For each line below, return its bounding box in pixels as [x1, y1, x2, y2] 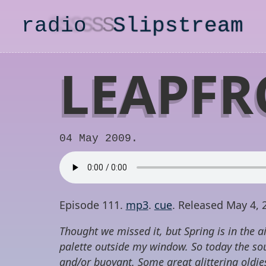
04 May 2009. [59, 132, 138, 144]
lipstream [126, 14, 243, 38]
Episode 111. [59, 197, 126, 212]
